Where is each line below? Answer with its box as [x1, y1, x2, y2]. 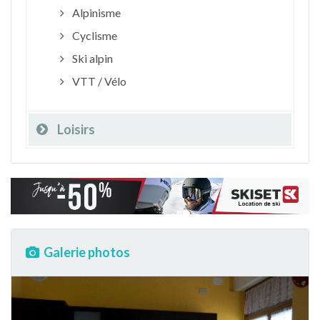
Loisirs [57, 121, 95, 137]
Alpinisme [69, 5, 121, 19]
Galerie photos [44, 244, 130, 261]
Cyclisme [69, 28, 117, 42]
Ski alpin [69, 51, 113, 65]
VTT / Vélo [69, 74, 126, 88]
